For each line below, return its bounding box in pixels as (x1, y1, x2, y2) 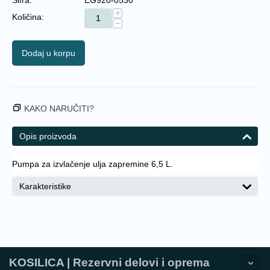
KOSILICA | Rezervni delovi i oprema (9, 256, 210, 269)
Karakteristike (19, 181, 71, 191)
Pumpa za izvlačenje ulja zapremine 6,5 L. (12, 159, 173, 169)
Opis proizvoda (19, 131, 77, 141)
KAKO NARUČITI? (24, 103, 94, 113)
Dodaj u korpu (22, 48, 75, 58)
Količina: (12, 11, 44, 22)
